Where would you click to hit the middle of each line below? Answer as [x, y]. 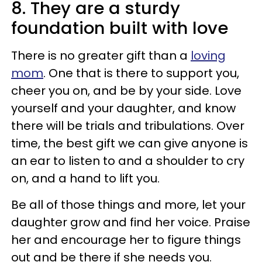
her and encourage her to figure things [126, 240]
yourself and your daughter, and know [123, 108]
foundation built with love [122, 28]
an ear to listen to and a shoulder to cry [128, 161]
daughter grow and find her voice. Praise [131, 222]
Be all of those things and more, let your [128, 205]
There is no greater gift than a [101, 56]
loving [208, 56]
